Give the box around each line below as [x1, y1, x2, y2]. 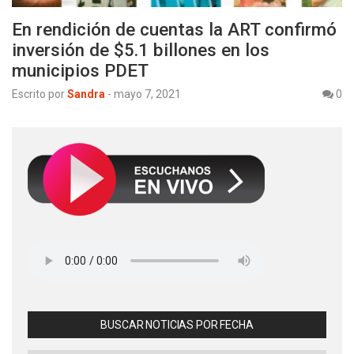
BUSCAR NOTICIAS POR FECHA [100, 318, 254, 331]
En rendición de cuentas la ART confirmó [12, 18, 337, 40]
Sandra [67, 87, 105, 100]
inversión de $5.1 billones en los [12, 39, 269, 60]
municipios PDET [12, 59, 149, 81]
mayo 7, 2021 [114, 87, 181, 100]
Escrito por [12, 87, 65, 100]
